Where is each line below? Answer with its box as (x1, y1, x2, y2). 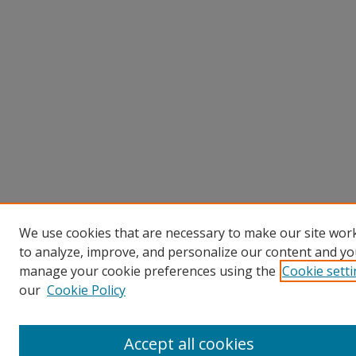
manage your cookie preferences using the (19, 262, 276, 280)
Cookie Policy (47, 281, 126, 299)
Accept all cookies (123, 333, 254, 354)
